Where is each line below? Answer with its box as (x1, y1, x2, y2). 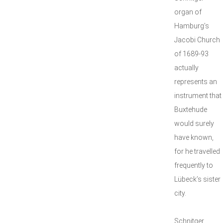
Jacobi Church (174, 36, 220, 44)
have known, (174, 133, 214, 141)
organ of (174, 8, 202, 16)
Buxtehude (174, 106, 207, 113)
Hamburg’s (174, 22, 209, 30)
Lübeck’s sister (174, 175, 221, 183)
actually (174, 64, 199, 72)
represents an (174, 78, 217, 86)
